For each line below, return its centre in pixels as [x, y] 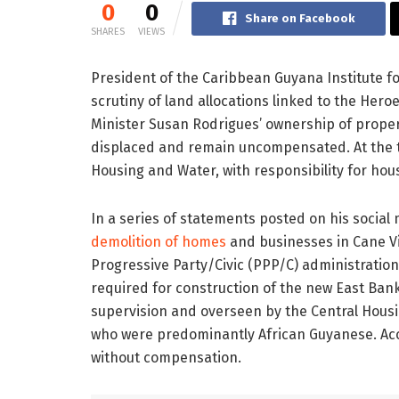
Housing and [134, 171]
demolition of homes [159, 242]
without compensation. [166, 358]
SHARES [108, 32]
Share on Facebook [300, 19]
